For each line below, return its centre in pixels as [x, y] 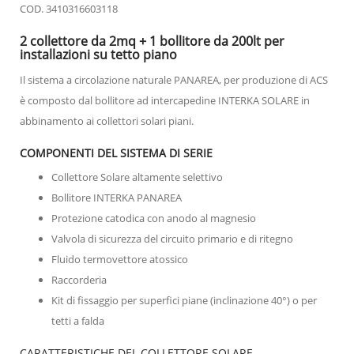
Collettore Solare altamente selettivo [138, 177]
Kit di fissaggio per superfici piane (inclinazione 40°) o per [184, 300]
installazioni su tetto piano [98, 54]
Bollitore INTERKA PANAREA [118, 197]
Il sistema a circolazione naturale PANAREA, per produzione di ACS [174, 79]
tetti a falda [79, 320]
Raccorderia [80, 279]
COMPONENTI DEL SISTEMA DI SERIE [116, 153]
